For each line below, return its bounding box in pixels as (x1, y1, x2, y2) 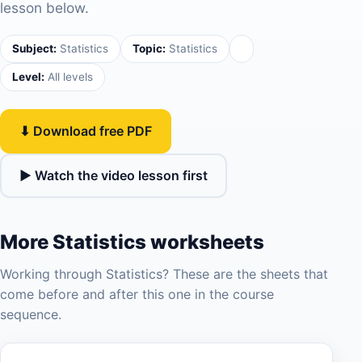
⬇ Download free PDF (19, 123, 152, 139)
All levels (44, 70, 93, 83)
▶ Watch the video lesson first (19, 167, 208, 183)
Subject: (12, 42, 57, 55)
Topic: (133, 42, 166, 55)
